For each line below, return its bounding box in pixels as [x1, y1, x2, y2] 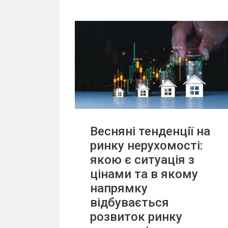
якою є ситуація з [90, 152, 194, 167]
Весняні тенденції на [90, 124, 210, 138]
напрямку [90, 181, 148, 195]
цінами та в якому [90, 166, 198, 181]
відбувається [90, 195, 169, 210]
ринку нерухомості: [90, 138, 203, 153]
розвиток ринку [90, 209, 182, 224]
